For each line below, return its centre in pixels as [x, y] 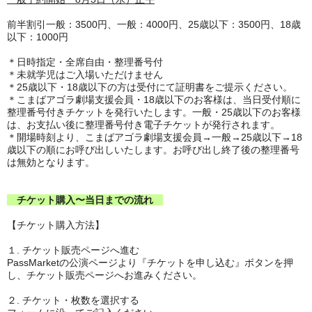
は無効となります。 [51, 162]
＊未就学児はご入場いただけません [85, 75]
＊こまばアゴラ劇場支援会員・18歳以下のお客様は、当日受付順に [154, 100]
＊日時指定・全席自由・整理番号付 [85, 62]
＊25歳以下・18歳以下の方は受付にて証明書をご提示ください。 [150, 87]
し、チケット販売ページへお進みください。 [104, 275]
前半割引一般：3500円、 [62, 24]
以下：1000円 [38, 37]
